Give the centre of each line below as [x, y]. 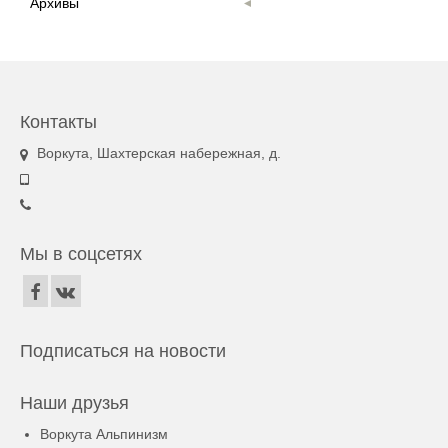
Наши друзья [74, 402]
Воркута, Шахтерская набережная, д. [157, 153]
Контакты [58, 122]
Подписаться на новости [123, 350]
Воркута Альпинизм [104, 433]
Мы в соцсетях [81, 254]
